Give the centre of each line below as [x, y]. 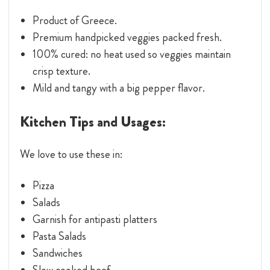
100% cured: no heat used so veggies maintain [131, 54]
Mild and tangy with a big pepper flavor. [118, 88]
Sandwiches [57, 253]
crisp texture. [61, 71]
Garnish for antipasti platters [95, 219]
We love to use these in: [71, 154]
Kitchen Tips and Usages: [93, 122]
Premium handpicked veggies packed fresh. [127, 37]
